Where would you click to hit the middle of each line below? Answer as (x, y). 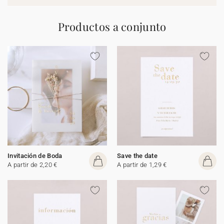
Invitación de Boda (35, 156)
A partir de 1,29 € (142, 165)
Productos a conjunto (112, 26)
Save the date (137, 156)
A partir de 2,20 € (32, 165)
